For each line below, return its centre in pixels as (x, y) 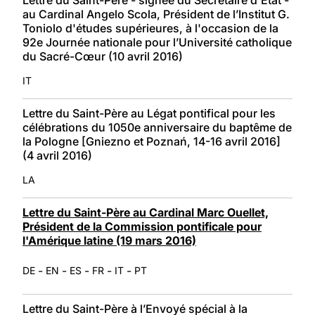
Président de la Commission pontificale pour (142, 226)
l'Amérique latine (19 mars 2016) (109, 240)
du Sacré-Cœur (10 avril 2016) (103, 56)
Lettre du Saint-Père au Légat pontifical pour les (149, 113)
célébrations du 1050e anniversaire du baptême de (157, 127)
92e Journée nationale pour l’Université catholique (157, 42)
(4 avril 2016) (57, 155)
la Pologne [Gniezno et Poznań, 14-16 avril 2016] (152, 141)
